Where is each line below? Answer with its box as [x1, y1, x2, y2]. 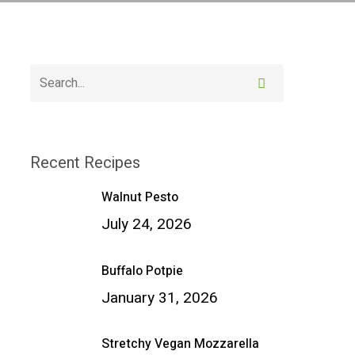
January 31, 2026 [101, 287, 218, 310]
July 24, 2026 [101, 213, 192, 236]
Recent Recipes [29, 151, 140, 174]
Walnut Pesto [101, 188, 178, 208]
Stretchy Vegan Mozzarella [101, 334, 259, 353]
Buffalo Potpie [101, 261, 183, 281]
